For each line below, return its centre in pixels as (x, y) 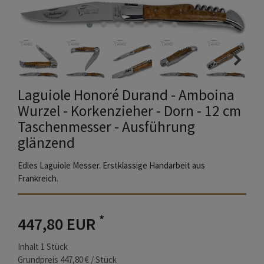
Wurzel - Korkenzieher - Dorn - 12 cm (129, 111)
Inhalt (29, 247)
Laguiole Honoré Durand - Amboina (126, 95)
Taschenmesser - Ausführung (106, 127)
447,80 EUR (58, 224)
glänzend (46, 143)
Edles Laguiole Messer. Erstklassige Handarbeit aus (111, 166)
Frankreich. (38, 179)
